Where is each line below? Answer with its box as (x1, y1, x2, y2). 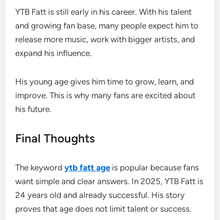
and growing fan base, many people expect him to (15, 20, 199, 30)
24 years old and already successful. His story (15, 190, 185, 200)
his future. (15, 104, 52, 114)
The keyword (15, 162, 65, 172)
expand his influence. (15, 48, 92, 58)
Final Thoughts (15, 131, 95, 145)
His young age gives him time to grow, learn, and (15, 76, 194, 86)
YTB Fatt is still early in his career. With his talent (15, 6, 192, 17)
